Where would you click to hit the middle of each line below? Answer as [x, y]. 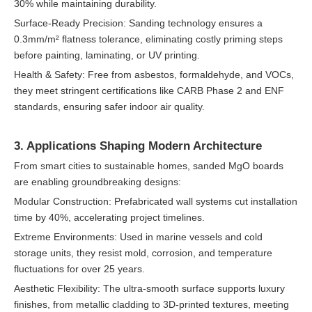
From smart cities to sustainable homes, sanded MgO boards [149, 166]
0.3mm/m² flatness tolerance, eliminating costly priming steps [148, 39]
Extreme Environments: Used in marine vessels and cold [138, 237]
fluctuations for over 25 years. [79, 269]
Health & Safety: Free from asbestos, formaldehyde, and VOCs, [154, 75]
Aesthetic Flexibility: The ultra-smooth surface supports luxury [149, 288]
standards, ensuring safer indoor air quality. [109, 107]
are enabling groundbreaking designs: [97, 182]
